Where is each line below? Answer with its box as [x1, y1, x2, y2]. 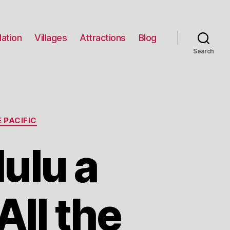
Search [193, 47, 215, 55]
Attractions [80, 32, 126, 43]
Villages [34, 32, 67, 43]
